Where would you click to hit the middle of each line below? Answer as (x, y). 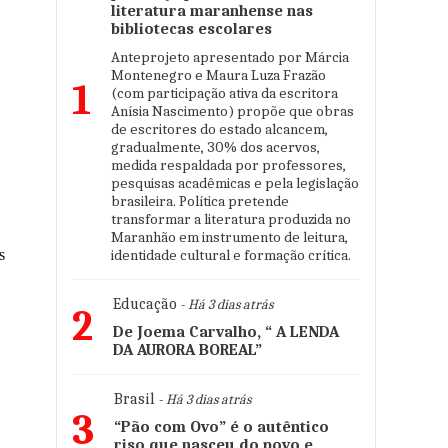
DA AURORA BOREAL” (187, 350)
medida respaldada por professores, (228, 165)
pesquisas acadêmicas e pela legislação (235, 183)
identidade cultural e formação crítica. (231, 255)
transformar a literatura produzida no (231, 219)
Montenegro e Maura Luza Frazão (218, 75)
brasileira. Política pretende (200, 201)
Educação (145, 304)
